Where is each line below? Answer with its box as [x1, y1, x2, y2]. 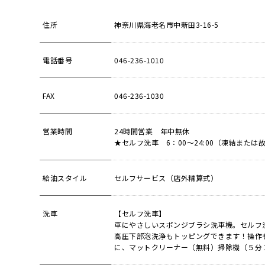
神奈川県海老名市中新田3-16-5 [114, 19, 219, 30]
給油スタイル [43, 172, 88, 183]
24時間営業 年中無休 [114, 125, 190, 136]
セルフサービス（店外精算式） [114, 172, 218, 183]
